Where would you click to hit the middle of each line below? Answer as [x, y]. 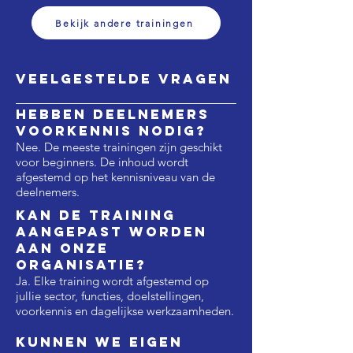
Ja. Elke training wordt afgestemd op [112, 281]
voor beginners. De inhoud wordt [102, 162]
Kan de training [96, 215]
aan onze [62, 248]
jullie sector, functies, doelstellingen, [110, 296]
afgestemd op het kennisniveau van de [115, 177]
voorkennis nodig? [111, 131]
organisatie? [81, 265]
